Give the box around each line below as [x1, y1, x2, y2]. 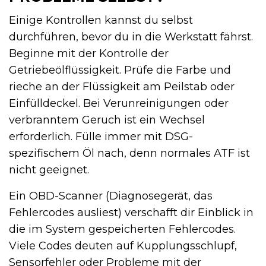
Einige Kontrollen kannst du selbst [9, 14, 193, 27]
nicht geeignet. [9, 163, 89, 177]
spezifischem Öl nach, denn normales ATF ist [9, 147, 250, 160]
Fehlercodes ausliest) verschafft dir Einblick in [9, 206, 254, 220]
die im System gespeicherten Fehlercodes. [9, 223, 236, 236]
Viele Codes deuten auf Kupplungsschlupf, [9, 239, 237, 253]
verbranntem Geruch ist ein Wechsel [9, 113, 205, 127]
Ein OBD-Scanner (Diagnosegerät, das [9, 189, 213, 203]
